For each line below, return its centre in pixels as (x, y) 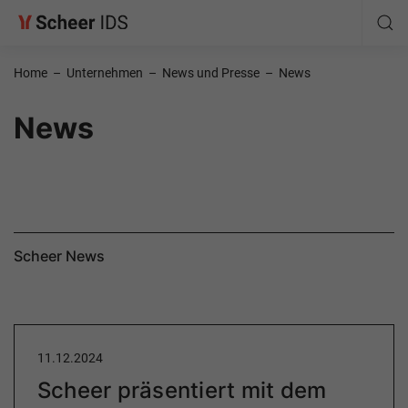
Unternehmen (105, 73)
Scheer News (59, 256)
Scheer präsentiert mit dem (182, 390)
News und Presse (211, 73)
